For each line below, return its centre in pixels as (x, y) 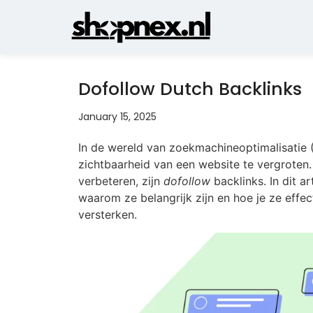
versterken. (108, 214)
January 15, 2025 (117, 117)
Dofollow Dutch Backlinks (190, 89)
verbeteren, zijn (121, 181)
